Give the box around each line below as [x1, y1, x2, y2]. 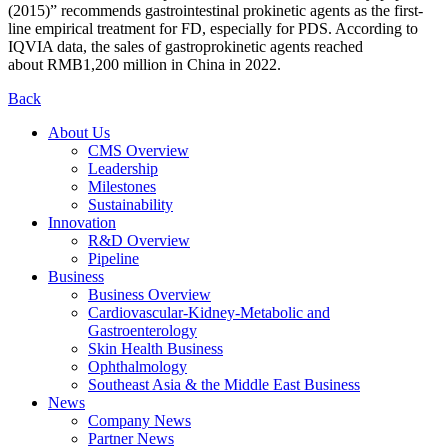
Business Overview [88, 285, 211, 303]
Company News [88, 411, 191, 429]
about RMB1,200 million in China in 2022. [8, 55, 281, 73]
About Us [48, 123, 110, 141]
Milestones [88, 177, 156, 195]
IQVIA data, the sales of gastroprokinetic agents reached [8, 37, 363, 55]
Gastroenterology [88, 321, 197, 339]
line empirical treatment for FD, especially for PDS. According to [8, 19, 418, 37]
